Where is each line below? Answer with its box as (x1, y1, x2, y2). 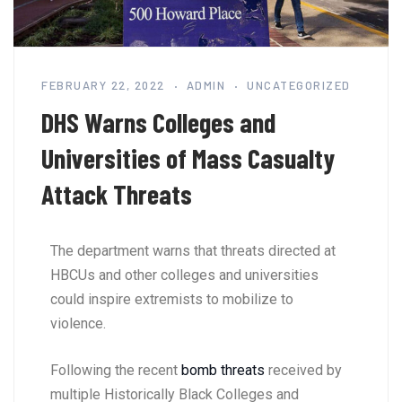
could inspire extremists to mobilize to (50, 291, 293, 309)
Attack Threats (41, 178, 192, 211)
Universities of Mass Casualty (41, 142, 336, 175)
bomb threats (181, 362, 265, 380)
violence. (50, 315, 106, 333)
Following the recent (50, 362, 181, 380)
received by (265, 362, 342, 380)
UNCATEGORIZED (247, 78, 351, 93)
